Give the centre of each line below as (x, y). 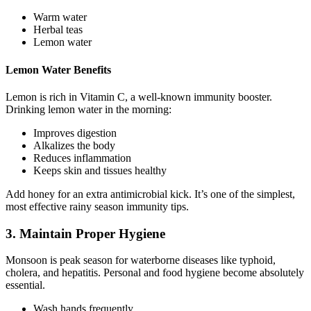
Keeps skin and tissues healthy (100, 170)
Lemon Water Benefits (58, 69)
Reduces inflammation (82, 158)
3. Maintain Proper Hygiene (85, 233)
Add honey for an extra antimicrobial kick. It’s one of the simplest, (150, 194)
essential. (25, 285)
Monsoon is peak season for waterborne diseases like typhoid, (141, 260)
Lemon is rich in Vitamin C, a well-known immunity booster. (139, 96)
